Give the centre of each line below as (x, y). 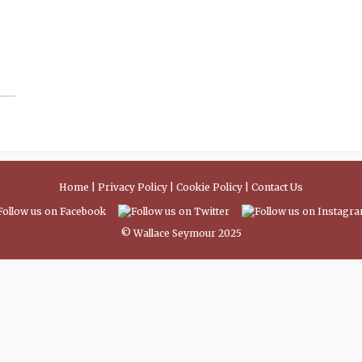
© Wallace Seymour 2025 (181, 234)
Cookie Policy (209, 187)
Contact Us (277, 187)
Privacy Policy (133, 187)
